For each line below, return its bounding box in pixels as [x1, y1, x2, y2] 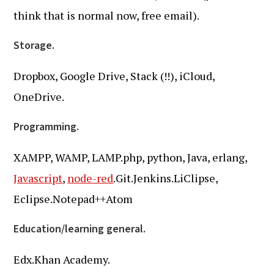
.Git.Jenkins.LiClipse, [113, 171, 218, 185]
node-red [67, 171, 114, 185]
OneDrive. [13, 89, 65, 104]
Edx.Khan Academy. [13, 252, 111, 267]
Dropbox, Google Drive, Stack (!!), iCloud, [13, 68, 215, 83]
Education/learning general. [13, 221, 146, 237]
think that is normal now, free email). [13, 8, 200, 23]
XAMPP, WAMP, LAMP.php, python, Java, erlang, [13, 150, 248, 165]
